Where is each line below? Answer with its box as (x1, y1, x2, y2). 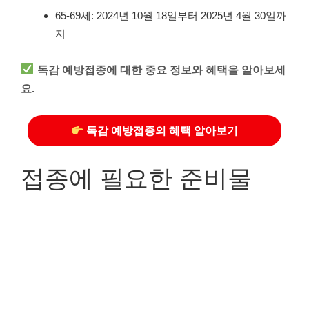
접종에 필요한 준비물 (21, 164, 252, 192)
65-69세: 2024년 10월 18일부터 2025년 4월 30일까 (55, 10, 286, 21)
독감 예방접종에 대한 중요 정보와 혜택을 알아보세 (37, 63, 286, 76)
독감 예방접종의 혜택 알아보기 (83, 125, 239, 137)
